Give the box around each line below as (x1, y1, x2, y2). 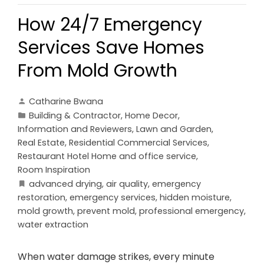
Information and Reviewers (18, 123, 132, 136)
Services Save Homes (18, 35, 204, 61)
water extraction (18, 219, 88, 231)
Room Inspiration (18, 164, 90, 176)
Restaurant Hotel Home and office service (18, 150, 196, 163)
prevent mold (77, 205, 135, 217)
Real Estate (18, 137, 65, 149)
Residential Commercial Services (69, 137, 207, 149)
